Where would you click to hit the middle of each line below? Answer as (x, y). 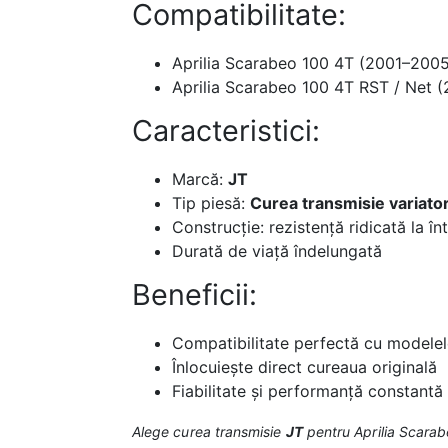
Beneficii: (194, 295)
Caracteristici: (226, 131)
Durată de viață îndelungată (277, 251)
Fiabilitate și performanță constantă (307, 391)
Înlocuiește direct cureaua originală (304, 367)
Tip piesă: (211, 203)
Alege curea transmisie (209, 432)
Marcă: (200, 179)
